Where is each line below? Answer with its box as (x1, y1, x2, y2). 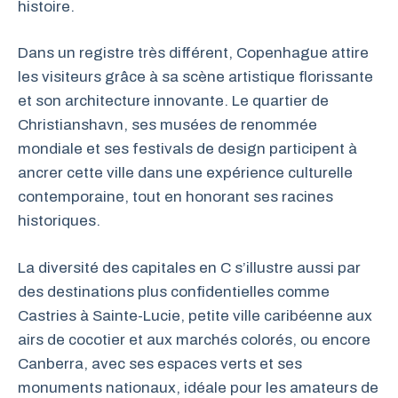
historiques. (18, 212, 100, 229)
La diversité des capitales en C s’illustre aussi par (18, 259, 361, 276)
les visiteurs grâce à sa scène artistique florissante (18, 68, 373, 85)
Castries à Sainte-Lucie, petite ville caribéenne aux (18, 306, 372, 324)
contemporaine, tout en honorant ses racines (18, 188, 333, 205)
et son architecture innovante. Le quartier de (18, 92, 329, 109)
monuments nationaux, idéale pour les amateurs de (18, 378, 378, 396)
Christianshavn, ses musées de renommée (18, 116, 317, 133)
